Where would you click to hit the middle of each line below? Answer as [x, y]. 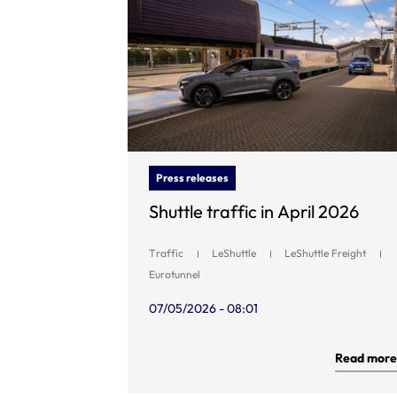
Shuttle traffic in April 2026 [254, 211]
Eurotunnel [175, 274]
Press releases [192, 178]
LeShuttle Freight [325, 253]
